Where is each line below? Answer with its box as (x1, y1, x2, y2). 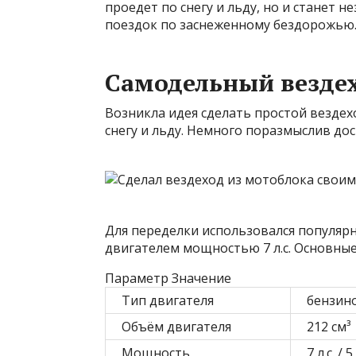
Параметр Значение (105, 269, 231, 287)
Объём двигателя (122, 318, 231, 335)
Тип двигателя (122, 292, 214, 309)
